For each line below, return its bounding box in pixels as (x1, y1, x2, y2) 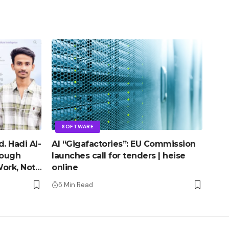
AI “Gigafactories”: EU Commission (52, 139, 196, 149)
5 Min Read (58, 180, 93, 189)
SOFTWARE (61, 123, 94, 130)
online (52, 162, 78, 172)
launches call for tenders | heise (52, 150, 186, 161)
